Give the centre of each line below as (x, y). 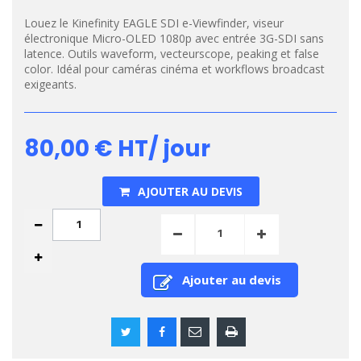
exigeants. (50, 84)
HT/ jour (162, 149)
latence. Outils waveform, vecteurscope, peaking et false (172, 54)
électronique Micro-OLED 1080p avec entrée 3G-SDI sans (174, 38)
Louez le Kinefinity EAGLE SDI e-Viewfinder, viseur (154, 23)
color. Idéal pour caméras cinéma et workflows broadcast (174, 69)
